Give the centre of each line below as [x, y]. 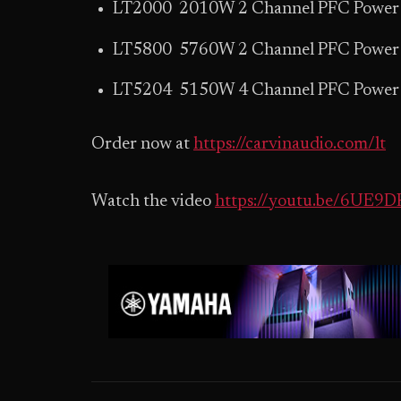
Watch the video [153, 202]
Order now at [142, 145]
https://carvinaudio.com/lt [290, 145]
